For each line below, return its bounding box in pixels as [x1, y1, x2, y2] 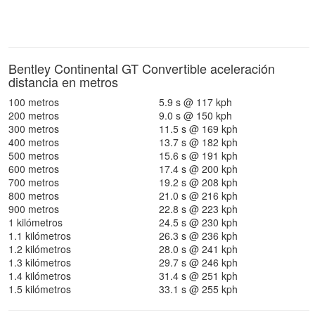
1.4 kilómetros [8, 269, 71, 283]
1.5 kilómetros [8, 282, 71, 296]
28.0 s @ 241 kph [159, 242, 238, 256]
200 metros [8, 108, 59, 122]
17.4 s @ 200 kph [159, 162, 238, 176]
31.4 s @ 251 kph [159, 269, 238, 283]
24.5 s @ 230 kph [159, 215, 238, 229]
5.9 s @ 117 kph [159, 95, 232, 109]
